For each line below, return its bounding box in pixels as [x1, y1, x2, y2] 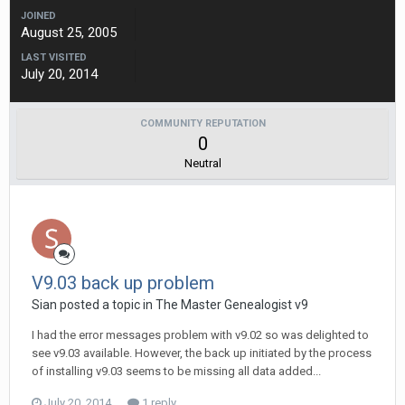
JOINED [21, 10, 56, 23]
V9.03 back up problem [32, 272, 214, 295]
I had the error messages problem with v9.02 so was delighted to [32, 328, 369, 343]
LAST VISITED [21, 52, 87, 64]
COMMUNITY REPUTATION [139, 118, 266, 130]
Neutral [184, 156, 221, 171]
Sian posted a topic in [32, 297, 155, 313]
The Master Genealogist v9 [155, 297, 308, 313]
